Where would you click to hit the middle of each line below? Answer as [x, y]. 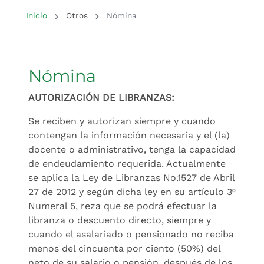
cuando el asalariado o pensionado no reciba [131, 234]
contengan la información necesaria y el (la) [129, 135]
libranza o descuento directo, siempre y [120, 220]
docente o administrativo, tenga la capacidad [132, 149]
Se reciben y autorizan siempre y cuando [122, 121]
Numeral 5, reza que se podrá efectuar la [123, 206]
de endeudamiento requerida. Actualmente [127, 163]
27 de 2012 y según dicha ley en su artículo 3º [132, 192]
